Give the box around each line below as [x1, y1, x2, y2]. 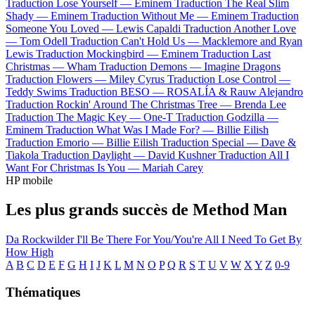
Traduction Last [201, 47, 271, 60]
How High [6, 246, 53, 259]
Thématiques [6, 285, 80, 300]
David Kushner [148, 148, 216, 161]
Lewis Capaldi [116, 22, 181, 34]
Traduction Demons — [99, 60, 204, 72]
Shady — [6, 9, 51, 22]
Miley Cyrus [109, 72, 165, 85]
